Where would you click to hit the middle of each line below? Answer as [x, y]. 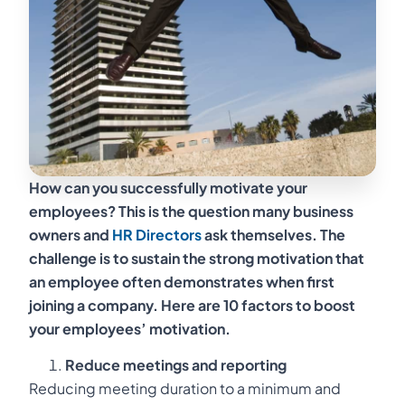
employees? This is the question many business [191, 211]
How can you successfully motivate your [168, 187]
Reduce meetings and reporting [176, 365]
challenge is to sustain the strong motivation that [197, 258]
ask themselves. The [273, 234]
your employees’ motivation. [130, 328]
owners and [71, 234]
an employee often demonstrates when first [182, 281]
